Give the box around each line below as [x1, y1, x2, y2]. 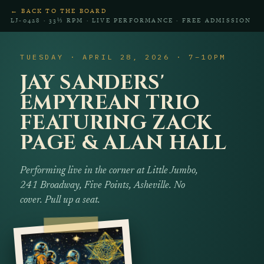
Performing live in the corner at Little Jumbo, [20, 166, 198, 176]
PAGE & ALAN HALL [20, 130, 227, 157]
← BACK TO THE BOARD [11, 6, 107, 15]
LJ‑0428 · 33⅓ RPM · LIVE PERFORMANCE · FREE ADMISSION [11, 16, 252, 25]
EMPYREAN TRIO [20, 90, 200, 117]
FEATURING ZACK [20, 110, 212, 137]
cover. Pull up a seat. [20, 196, 100, 206]
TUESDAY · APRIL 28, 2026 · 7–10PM [20, 52, 226, 61]
